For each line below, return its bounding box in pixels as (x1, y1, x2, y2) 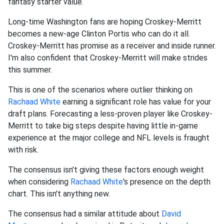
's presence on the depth (123, 177, 210, 187)
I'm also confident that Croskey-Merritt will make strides (8, 53, 207, 63)
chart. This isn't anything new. (8, 189, 110, 199)
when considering (8, 177, 70, 187)
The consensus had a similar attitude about (8, 209, 161, 219)
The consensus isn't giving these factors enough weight (8, 165, 204, 175)
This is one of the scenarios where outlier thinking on (8, 85, 192, 95)
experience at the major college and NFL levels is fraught (8, 133, 209, 143)
